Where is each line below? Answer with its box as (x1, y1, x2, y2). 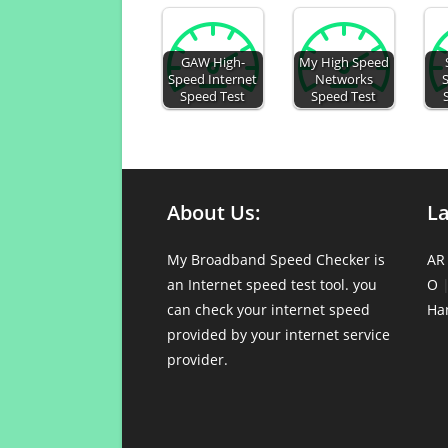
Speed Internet (168, 71, 258, 88)
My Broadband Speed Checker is (167, 250, 385, 269)
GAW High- (180, 54, 245, 71)
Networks (314, 71, 373, 88)
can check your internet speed (167, 300, 370, 319)
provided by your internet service (167, 325, 390, 344)
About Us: (167, 199, 261, 226)
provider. (167, 350, 228, 369)
